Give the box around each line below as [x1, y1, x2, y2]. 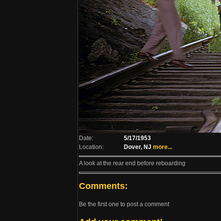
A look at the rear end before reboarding [79, 160, 185, 167]
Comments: [79, 181, 128, 191]
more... [153, 144, 172, 150]
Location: [79, 144, 104, 150]
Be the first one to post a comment [79, 201, 169, 208]
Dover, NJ [124, 144, 151, 150]
